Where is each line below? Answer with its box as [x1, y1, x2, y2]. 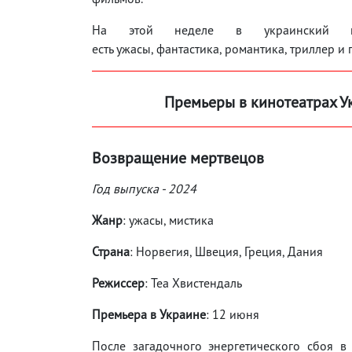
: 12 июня [206, 306, 259, 322]
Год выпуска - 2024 [92, 180, 196, 196]
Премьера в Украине [92, 306, 206, 322]
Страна [92, 243, 130, 259]
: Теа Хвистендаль [145, 274, 242, 291]
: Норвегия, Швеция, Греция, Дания [130, 243, 323, 259]
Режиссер [92, 274, 145, 291]
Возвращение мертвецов [92, 147, 264, 168]
